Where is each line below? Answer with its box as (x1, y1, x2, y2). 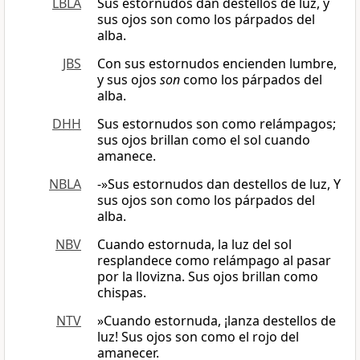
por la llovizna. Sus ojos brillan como (97, 268, 318, 286)
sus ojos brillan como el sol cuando (97, 131, 310, 149)
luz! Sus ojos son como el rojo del (97, 328, 299, 346)
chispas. (97, 284, 146, 302)
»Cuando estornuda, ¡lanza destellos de (97, 312, 336, 330)
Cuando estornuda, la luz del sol (97, 235, 292, 254)
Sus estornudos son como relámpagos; (97, 115, 336, 133)
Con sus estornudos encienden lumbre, (97, 55, 337, 73)
